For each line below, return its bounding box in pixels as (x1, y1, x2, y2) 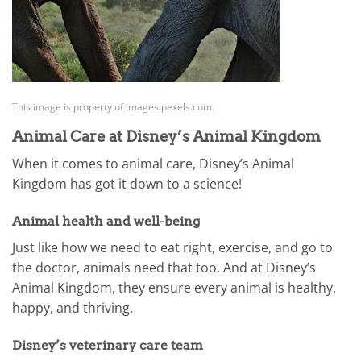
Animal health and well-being (12, 213, 200, 229)
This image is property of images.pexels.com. (12, 99, 214, 114)
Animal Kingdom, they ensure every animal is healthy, (12, 278, 336, 297)
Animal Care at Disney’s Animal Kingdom (12, 127, 321, 146)
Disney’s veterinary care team (12, 337, 203, 353)
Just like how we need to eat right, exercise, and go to (12, 238, 333, 256)
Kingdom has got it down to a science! (12, 175, 242, 193)
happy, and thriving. (12, 298, 133, 317)
